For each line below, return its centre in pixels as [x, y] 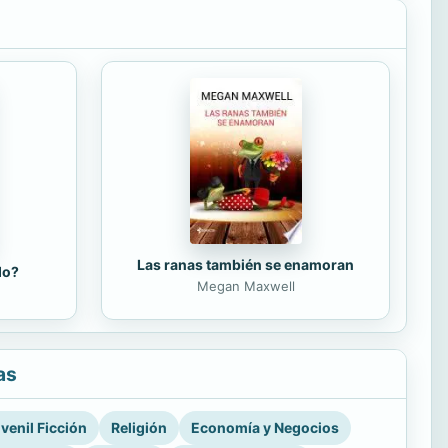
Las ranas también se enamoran [245, 265]
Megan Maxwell [245, 286]
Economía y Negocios [265, 427]
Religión [139, 427]
